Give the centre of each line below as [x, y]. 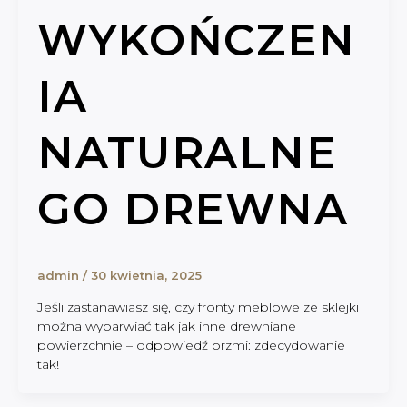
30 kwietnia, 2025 [146, 276]
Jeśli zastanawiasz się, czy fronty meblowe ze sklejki [198, 307]
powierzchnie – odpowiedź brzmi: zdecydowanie [191, 345]
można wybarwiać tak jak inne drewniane [166, 326]
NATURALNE [187, 152]
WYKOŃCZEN [196, 40]
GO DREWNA [193, 208]
